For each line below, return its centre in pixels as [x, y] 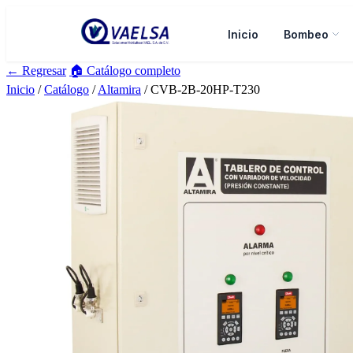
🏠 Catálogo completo [125, 71]
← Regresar [36, 71]
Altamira [119, 89]
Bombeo [306, 34]
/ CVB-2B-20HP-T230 [201, 89]
